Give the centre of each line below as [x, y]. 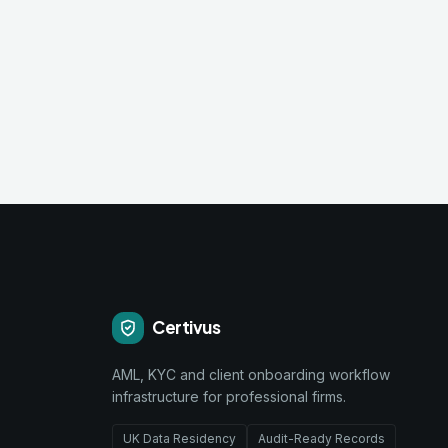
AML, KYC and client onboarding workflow [251, 374]
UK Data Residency [179, 438]
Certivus [186, 327]
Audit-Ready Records [321, 438]
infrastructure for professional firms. [229, 396]
